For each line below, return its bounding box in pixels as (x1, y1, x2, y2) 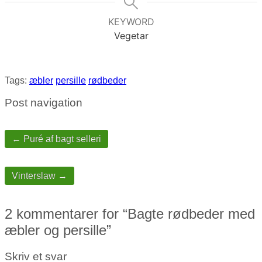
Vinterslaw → (12, 171, 67, 181)
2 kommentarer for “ (5, 206, 127, 222)
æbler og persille (5, 222, 106, 238)
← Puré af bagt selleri (12, 134, 101, 144)
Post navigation (5, 96, 82, 109)
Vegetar (113, 29, 149, 42)
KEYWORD (108, 15, 154, 27)
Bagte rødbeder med (127, 206, 255, 222)
